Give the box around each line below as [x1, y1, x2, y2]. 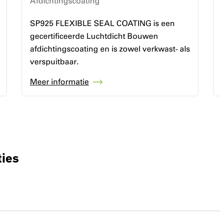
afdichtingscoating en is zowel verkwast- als [29, 44, 190, 54]
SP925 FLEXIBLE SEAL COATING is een [29, 18, 175, 28]
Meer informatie [29, 77, 89, 87]
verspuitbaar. [29, 56, 79, 66]
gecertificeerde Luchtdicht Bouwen [29, 31, 158, 41]
